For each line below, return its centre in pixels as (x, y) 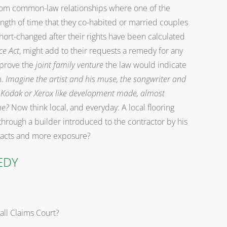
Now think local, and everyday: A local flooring (92, 107)
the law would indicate (145, 65)
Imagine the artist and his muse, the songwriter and (96, 79)
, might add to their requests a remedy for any (101, 51)
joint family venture (69, 65)
